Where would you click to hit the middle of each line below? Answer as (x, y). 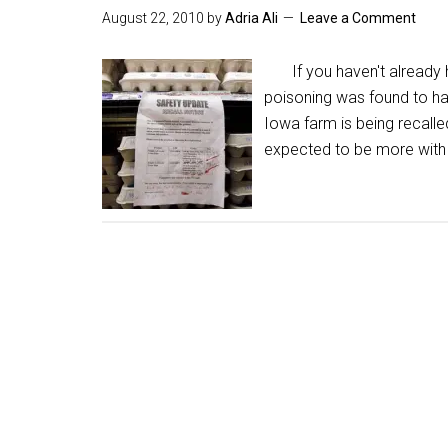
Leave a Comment (358, 18)
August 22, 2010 (153, 18)
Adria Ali (251, 18)
